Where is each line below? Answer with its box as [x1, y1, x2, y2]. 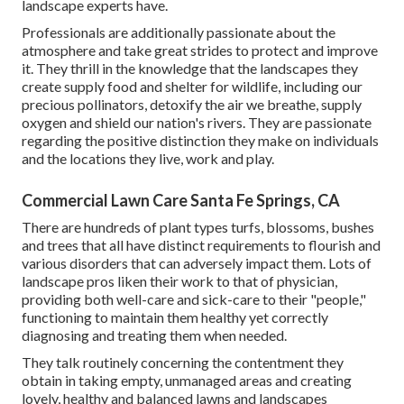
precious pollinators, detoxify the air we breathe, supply [22, 96, 362, 114]
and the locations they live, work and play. [22, 150, 274, 168]
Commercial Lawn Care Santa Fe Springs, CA [22, 190, 340, 211]
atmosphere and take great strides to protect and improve [22, 41, 378, 60]
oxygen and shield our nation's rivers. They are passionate [22, 114, 372, 132]
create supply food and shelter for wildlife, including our [22, 78, 363, 96]
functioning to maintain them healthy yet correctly [22, 308, 328, 326]
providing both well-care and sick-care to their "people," [22, 290, 366, 308]
